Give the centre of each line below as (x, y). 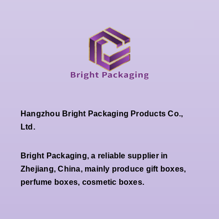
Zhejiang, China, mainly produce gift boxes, (103, 169)
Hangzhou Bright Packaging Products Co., (102, 113)
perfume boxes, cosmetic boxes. (83, 182)
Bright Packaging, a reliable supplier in (94, 155)
